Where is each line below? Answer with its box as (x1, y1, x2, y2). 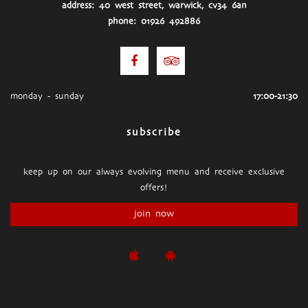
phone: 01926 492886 (108, 16, 200, 27)
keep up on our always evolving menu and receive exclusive (23, 166, 285, 178)
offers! (140, 182, 168, 194)
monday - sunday (10, 91, 84, 102)
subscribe (126, 126, 181, 140)
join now (134, 208, 174, 221)
